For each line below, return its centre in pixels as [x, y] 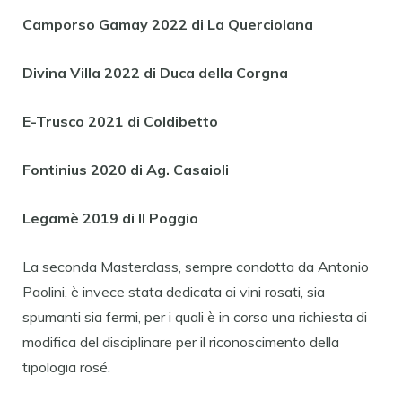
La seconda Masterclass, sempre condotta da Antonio [196, 266]
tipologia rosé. [66, 367]
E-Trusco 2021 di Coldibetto [120, 121]
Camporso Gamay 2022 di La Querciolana [168, 24]
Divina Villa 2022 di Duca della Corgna [155, 72]
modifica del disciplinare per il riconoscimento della [181, 341]
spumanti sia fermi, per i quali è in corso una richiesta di [195, 316]
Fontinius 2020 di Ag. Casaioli [126, 169]
